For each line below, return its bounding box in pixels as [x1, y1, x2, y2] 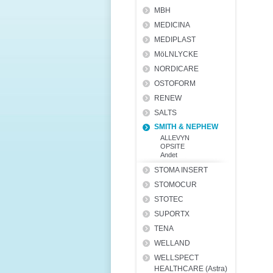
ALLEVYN [160, 134, 190, 141]
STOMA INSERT [154, 166, 208, 174]
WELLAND [154, 239, 190, 247]
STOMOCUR [154, 180, 197, 189]
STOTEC [154, 195, 183, 204]
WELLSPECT [154, 253, 199, 262]
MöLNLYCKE [154, 50, 198, 58]
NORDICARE [154, 65, 199, 73]
